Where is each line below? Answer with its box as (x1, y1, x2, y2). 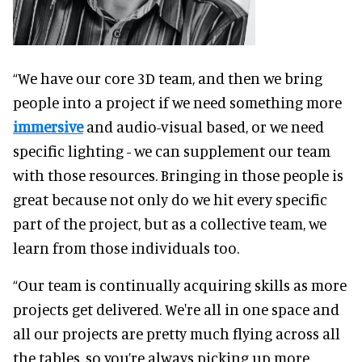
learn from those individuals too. (13, 238, 239, 257)
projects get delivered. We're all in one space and (13, 299, 339, 318)
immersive (13, 116, 83, 136)
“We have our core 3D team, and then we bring (13, 68, 322, 87)
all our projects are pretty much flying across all (13, 323, 340, 343)
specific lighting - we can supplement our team (13, 141, 330, 160)
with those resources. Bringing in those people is (13, 165, 343, 184)
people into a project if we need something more (13, 92, 342, 112)
